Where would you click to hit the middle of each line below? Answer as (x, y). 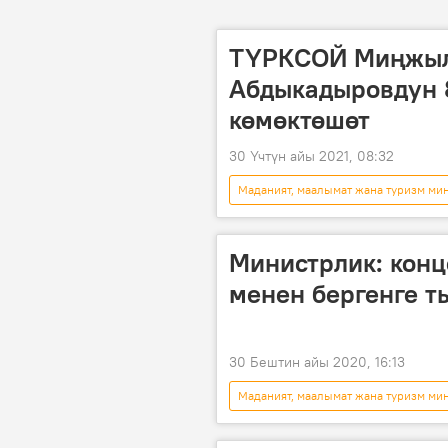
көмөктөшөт (299, 119)
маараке (346, 220)
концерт (346, 425)
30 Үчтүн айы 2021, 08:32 (311, 156)
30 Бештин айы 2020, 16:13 (317, 361)
